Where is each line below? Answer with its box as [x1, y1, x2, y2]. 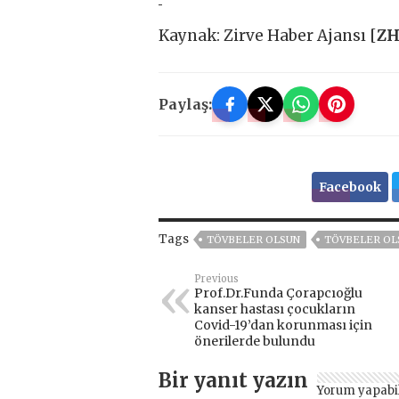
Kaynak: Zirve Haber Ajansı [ [159, 26, 377, 46]
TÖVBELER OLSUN [207, 233, 300, 247]
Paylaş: [159, 95, 212, 114]
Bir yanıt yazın [159, 368, 308, 394]
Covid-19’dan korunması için [194, 317, 372, 334]
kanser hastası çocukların [194, 301, 355, 318]
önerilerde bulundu [194, 333, 315, 350]
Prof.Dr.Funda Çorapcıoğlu [194, 285, 362, 302]
